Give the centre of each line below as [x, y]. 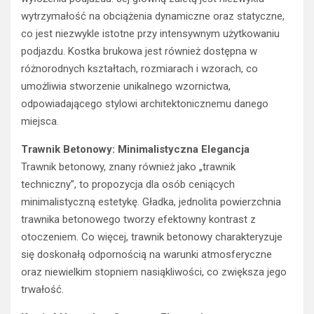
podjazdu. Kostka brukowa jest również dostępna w [139, 52]
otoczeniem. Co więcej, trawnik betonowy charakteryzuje [152, 237]
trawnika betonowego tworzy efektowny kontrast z [138, 220]
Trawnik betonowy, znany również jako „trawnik [128, 167]
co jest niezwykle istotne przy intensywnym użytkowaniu [150, 34]
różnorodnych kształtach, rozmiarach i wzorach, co [139, 69]
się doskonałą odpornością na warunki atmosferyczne [146, 255]
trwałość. [42, 290]
